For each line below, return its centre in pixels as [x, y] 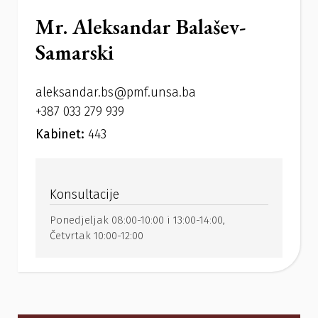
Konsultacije [84, 195]
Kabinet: [62, 135]
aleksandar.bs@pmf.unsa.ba [116, 93]
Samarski [75, 53]
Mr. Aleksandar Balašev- [141, 27]
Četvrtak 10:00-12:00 [97, 236]
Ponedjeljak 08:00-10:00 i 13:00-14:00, [137, 220]
